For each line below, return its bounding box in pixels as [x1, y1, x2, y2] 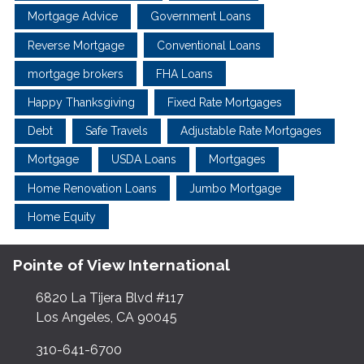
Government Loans [150, 10, 251, 24]
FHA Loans [156, 67, 213, 80]
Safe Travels [85, 124, 148, 138]
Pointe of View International [13, 255, 230, 274]
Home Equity [28, 210, 96, 223]
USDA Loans [111, 153, 176, 167]
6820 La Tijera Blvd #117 [36, 289, 184, 305]
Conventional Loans [157, 38, 261, 52]
